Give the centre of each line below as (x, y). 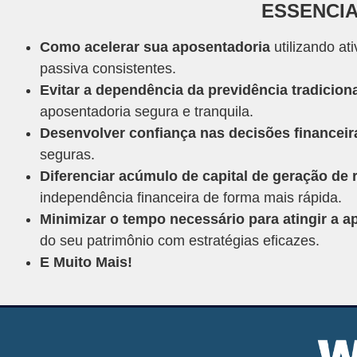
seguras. (67, 155)
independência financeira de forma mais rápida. (191, 198)
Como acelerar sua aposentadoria (155, 47)
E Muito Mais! (86, 263)
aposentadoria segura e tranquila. (147, 112)
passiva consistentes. (108, 69)
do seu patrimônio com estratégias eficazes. (180, 241)
